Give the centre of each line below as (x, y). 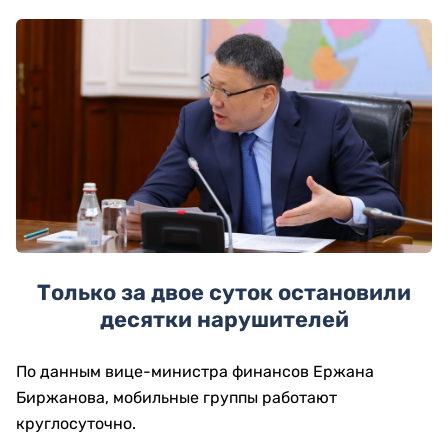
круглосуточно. (76, 423)
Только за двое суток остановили (224, 292)
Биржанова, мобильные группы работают (176, 397)
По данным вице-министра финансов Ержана (195, 371)
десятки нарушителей (224, 319)
